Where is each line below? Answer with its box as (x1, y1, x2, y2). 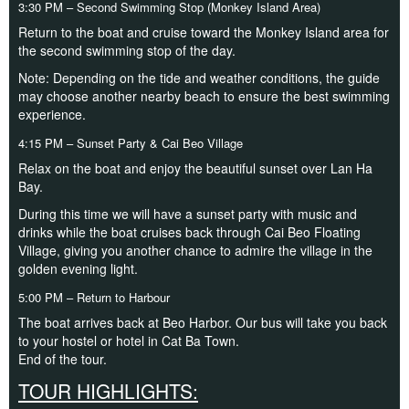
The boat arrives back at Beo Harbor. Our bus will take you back (18, 312, 387, 331)
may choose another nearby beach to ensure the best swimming (18, 86, 390, 105)
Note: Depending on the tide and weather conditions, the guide (18, 68, 380, 87)
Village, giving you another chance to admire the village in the (18, 240, 372, 259)
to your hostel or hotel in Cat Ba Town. (18, 330, 239, 350)
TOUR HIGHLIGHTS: (18, 376, 198, 404)
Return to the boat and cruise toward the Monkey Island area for (18, 22, 389, 41)
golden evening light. (18, 258, 138, 278)
